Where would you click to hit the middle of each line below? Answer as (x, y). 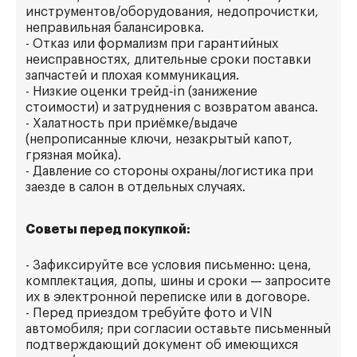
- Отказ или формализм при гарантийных (152, 44)
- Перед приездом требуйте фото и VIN (149, 313)
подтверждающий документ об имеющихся (162, 345)
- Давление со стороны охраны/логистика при (169, 171)
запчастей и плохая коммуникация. (132, 76)
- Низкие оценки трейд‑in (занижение (141, 92)
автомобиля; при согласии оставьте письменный (178, 329)
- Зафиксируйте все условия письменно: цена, (169, 265)
